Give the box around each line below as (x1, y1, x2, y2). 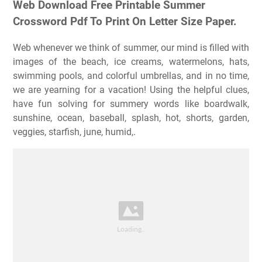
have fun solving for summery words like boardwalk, (13, 98, 249, 110)
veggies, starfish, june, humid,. (13, 126, 136, 138)
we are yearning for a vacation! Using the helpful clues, (13, 84, 249, 96)
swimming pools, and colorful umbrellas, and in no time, (13, 70, 249, 82)
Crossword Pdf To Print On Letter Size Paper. (13, 15, 237, 29)
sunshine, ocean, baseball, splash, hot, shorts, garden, (13, 112, 249, 124)
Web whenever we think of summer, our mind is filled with (13, 42, 249, 54)
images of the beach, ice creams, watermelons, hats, (13, 56, 249, 68)
